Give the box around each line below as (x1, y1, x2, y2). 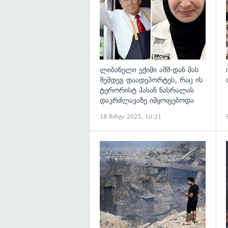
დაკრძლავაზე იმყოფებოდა (100, 95, 194, 105)
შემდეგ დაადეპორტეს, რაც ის (100, 75, 203, 84)
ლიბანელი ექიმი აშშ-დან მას (100, 65, 198, 74)
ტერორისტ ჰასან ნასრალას (100, 85, 194, 95)
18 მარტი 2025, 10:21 (100, 113, 161, 120)
